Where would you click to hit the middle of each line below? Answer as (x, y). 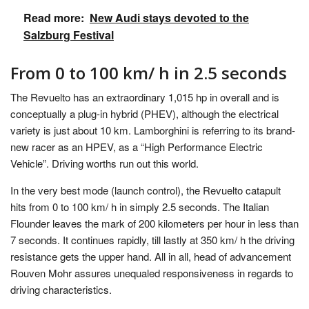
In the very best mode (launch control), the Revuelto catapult (146, 190)
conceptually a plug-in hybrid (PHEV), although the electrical (144, 113)
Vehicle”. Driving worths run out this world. (104, 163)
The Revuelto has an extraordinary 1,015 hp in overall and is (145, 97)
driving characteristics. (61, 289)
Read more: (54, 18)
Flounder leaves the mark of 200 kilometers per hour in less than (154, 223)
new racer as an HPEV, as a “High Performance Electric (137, 147)
